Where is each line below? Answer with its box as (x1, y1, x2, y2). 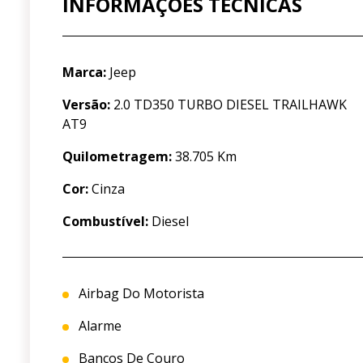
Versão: (62, 96, 110, 114)
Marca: (62, 63, 106, 82)
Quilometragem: (62, 147, 172, 166)
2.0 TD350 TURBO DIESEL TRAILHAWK (110, 96, 347, 114)
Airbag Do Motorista (75, 284, 204, 303)
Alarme (75, 317, 122, 335)
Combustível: (62, 212, 148, 231)
